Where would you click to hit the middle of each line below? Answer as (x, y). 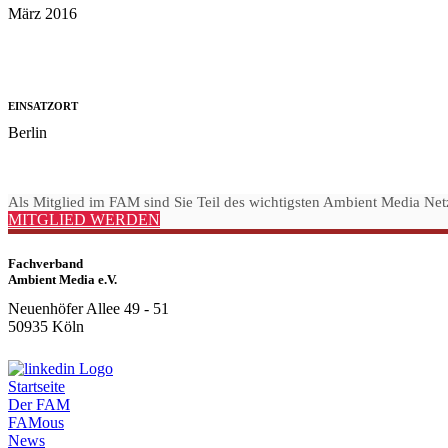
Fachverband (45, 263)
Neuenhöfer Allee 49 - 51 (88, 308)
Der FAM (39, 404)
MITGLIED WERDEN (84, 219)
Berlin (27, 132)
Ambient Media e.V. (62, 279)
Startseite (36, 386)
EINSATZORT (43, 105)
